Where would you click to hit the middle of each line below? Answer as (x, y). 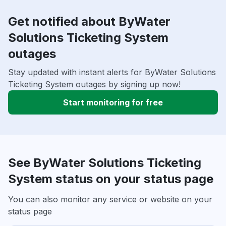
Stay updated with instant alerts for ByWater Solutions (112, 72)
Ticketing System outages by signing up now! (94, 84)
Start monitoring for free (113, 102)
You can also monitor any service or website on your (110, 199)
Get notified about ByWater (89, 21)
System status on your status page (111, 179)
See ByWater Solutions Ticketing (105, 162)
